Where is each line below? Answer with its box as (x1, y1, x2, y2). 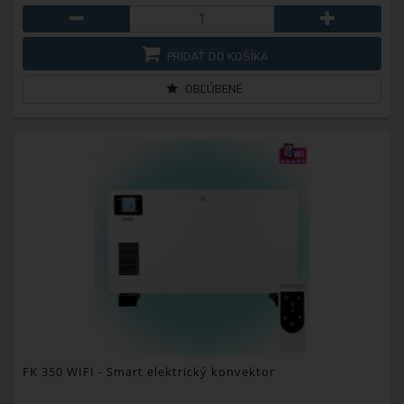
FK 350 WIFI (23, 363, 95, 380)
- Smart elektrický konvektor (95, 363, 275, 380)
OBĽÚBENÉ (181, 81, 243, 96)
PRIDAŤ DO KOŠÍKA (163, 49, 268, 63)
